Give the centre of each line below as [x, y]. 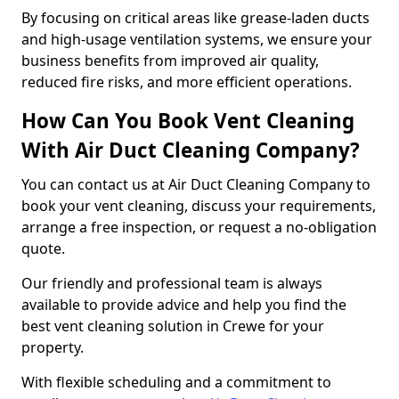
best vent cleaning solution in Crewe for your [173, 326]
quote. [45, 248]
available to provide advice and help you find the [184, 305]
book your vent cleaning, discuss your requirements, [199, 206]
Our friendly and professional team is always [172, 283]
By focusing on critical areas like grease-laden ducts [195, 18]
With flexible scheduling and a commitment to [176, 382]
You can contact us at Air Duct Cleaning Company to [196, 184]
